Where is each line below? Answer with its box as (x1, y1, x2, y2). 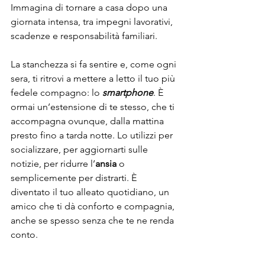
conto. (11, 229, 38, 241)
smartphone (102, 87, 153, 99)
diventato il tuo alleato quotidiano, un (11, 186, 172, 198)
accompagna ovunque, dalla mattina (11, 115, 166, 127)
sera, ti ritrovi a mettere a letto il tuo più (11, 73, 177, 85)
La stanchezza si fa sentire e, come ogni (11, 59, 179, 70)
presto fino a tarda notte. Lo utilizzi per (11, 130, 175, 141)
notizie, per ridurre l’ (11, 158, 95, 170)
